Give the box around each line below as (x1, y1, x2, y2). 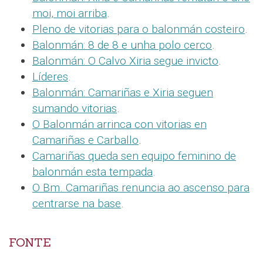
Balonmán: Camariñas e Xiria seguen (32, 86, 213, 100)
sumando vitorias (32, 102, 117, 116)
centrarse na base (32, 197, 121, 211)
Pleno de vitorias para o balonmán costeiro (32, 22, 245, 36)
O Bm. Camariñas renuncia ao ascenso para (32, 181, 249, 195)
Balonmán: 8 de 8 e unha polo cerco (32, 38, 212, 52)
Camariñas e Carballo (32, 133, 139, 147)
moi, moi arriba (32, 6, 107, 21)
